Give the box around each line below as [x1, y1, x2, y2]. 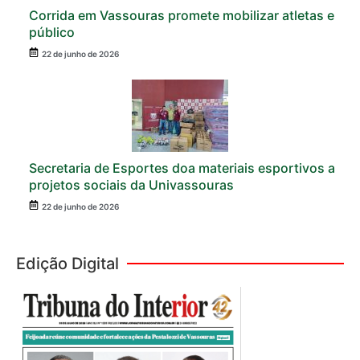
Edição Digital [16, 254, 119, 274]
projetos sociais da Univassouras [29, 177, 234, 194]
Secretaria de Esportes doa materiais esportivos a [29, 160, 335, 177]
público [29, 24, 75, 41]
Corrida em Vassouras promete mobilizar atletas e [29, 7, 334, 24]
